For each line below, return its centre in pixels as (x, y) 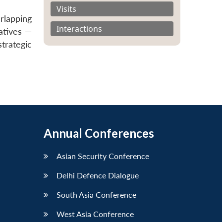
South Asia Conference (96, 195)
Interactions (79, 28)
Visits (66, 9)
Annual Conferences (99, 133)
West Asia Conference (95, 214)
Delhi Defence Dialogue (98, 175)
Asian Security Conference (103, 156)
